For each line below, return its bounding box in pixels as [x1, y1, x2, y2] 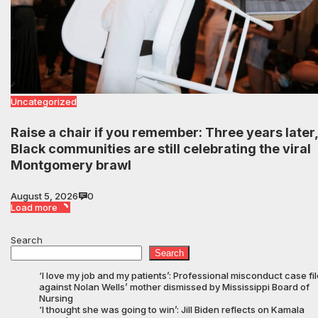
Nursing [39, 292, 73, 305]
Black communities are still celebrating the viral [11, 141, 311, 157]
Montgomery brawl [11, 158, 131, 173]
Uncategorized [11, 96, 77, 108]
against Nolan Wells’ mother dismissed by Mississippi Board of [39, 281, 309, 293]
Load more [11, 202, 57, 214]
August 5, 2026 [11, 190, 78, 202]
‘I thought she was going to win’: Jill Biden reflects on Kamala [39, 304, 305, 316]
